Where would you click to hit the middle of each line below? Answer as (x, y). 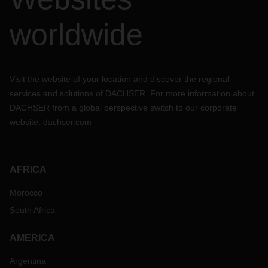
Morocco (26, 193)
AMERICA (32, 238)
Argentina (28, 261)
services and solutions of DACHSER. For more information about (132, 93)
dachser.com (67, 122)
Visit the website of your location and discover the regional (119, 79)
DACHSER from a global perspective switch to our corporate (123, 108)
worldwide (76, 35)
